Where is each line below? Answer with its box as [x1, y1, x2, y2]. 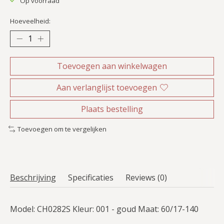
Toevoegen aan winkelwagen [57, 60, 167, 71]
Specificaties [68, 171, 113, 183]
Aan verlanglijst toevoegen [56, 81, 157, 93]
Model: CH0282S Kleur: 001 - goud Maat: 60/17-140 [10, 203, 198, 214]
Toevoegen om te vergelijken [17, 124, 106, 133]
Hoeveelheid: [10, 16, 50, 25]
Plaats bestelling [81, 103, 143, 114]
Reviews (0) [125, 171, 167, 183]
